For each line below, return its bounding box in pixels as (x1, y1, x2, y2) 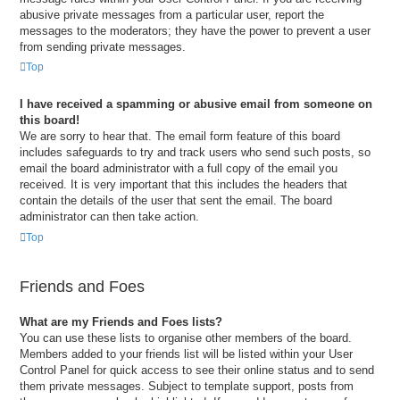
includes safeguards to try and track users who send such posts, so (20, 146, 371, 160)
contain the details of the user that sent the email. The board (20, 194, 332, 208)
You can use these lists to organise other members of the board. (20, 330, 352, 345)
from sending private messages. (20, 39, 186, 54)
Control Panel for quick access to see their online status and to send (20, 362, 374, 377)
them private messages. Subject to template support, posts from (20, 379, 354, 393)
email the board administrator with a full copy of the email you (20, 162, 337, 176)
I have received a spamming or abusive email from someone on (20, 97, 372, 112)
